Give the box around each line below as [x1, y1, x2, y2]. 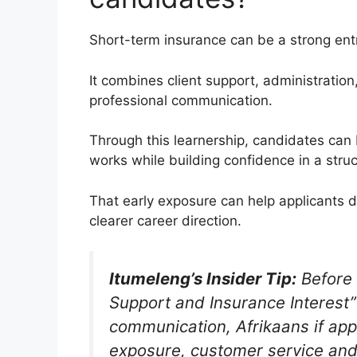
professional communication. [89, 92, 273, 108]
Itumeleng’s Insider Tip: [109, 269, 296, 289]
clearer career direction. [89, 212, 241, 229]
